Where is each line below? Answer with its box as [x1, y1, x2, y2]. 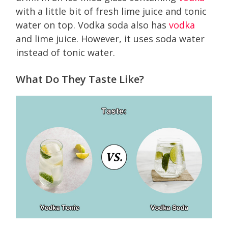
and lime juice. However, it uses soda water [16, 32, 205, 45]
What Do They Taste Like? [16, 72, 144, 86]
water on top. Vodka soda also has [16, 18, 169, 31]
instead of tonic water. [16, 46, 115, 59]
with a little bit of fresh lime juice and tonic [16, 5, 207, 17]
